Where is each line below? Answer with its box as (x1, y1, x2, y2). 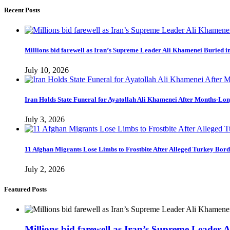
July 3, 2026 (25, 115, 65, 124)
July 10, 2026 (25, 66, 69, 75)
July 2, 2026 (25, 164, 65, 174)
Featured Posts (4, 185, 47, 193)
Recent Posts (4, 6, 40, 14)
